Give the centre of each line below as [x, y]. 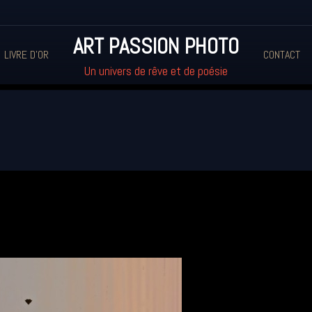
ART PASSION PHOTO [156, 46]
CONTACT [282, 55]
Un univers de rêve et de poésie [156, 71]
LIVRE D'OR [26, 55]
